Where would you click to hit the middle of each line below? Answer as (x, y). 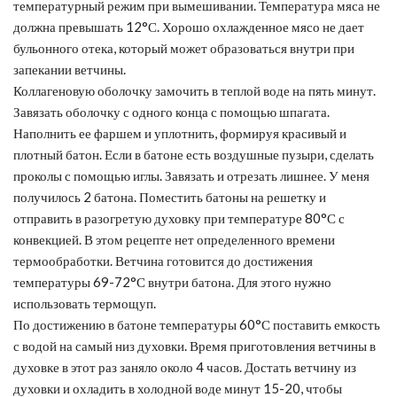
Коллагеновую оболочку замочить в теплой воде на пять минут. (195, 90)
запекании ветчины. (70, 69)
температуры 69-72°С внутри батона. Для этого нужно (172, 281)
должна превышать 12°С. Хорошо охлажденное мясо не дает (189, 26)
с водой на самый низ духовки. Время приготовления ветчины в (195, 345)
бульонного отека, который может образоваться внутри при (184, 47)
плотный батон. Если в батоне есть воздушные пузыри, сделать (194, 154)
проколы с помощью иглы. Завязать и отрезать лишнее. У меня (191, 175)
